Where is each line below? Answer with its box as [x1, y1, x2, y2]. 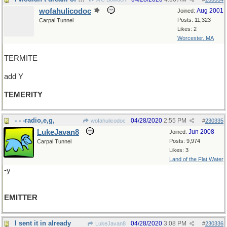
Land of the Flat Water [169, 156, 223, 162]
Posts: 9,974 [169, 138, 200, 144]
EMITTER [4, 194, 37, 202]
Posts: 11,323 [177, 17, 211, 23]
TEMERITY [4, 91, 43, 99]
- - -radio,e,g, [15, 117, 55, 124]
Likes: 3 [169, 147, 188, 153]
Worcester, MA [177, 35, 214, 41]
